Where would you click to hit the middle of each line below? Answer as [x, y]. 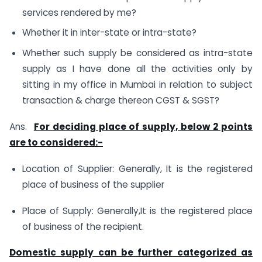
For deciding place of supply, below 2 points [143, 126]
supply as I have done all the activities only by [137, 69]
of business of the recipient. [83, 226]
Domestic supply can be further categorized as [131, 253]
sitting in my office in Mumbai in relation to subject [137, 85]
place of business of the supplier [93, 184]
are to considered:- [56, 142]
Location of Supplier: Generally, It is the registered [137, 168]
